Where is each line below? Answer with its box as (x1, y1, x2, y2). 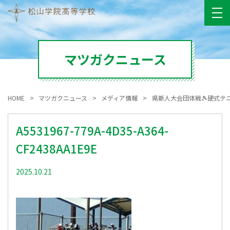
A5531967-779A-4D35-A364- (16, 122, 168, 139)
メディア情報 (101, 93, 138, 102)
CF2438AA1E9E (16, 140, 97, 157)
